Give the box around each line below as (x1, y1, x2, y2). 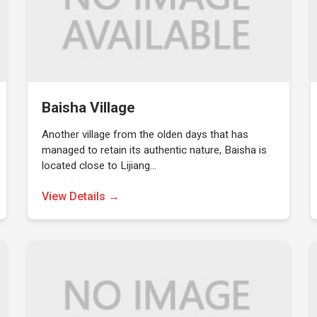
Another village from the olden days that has (42, 128, 249, 141)
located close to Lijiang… (42, 159, 157, 172)
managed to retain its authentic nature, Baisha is (42, 144, 267, 156)
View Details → (42, 190, 120, 203)
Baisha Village (42, 99, 136, 116)
